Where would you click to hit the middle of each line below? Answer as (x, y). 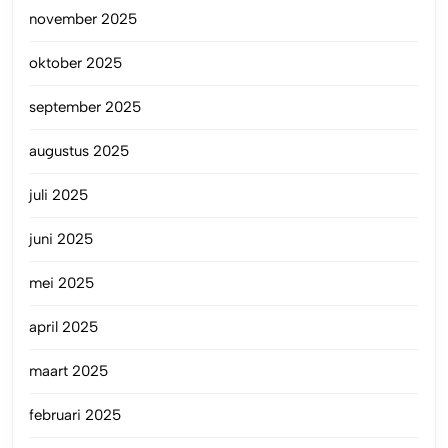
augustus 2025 (79, 150)
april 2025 (63, 326)
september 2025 (85, 106)
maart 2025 (68, 370)
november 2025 (83, 18)
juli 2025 (58, 194)
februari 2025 (75, 414)
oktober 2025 (75, 62)
